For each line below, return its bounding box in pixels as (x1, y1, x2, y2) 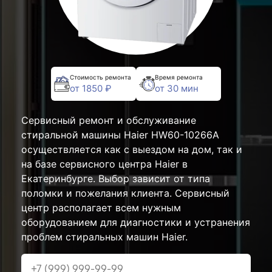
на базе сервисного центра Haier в (21, 158, 188, 170)
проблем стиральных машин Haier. (21, 231, 188, 243)
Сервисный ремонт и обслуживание (21, 114, 196, 126)
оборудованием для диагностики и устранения (21, 216, 250, 228)
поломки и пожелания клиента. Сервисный (21, 187, 229, 199)
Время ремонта (155, 73, 203, 81)
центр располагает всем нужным (21, 202, 181, 214)
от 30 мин (155, 82, 199, 94)
